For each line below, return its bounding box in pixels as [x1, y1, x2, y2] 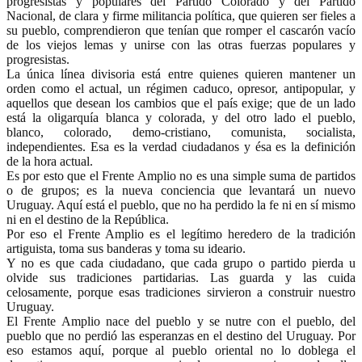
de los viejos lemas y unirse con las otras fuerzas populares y [6, 37, 356, 52]
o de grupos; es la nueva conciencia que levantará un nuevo [6, 183, 356, 197]
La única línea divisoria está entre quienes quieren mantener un [6, 66, 356, 81]
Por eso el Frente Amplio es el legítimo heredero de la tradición [6, 226, 356, 241]
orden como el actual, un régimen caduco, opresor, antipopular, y [6, 81, 356, 95]
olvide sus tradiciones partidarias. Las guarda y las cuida [6, 270, 356, 284]
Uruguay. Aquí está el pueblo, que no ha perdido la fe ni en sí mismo [6, 197, 356, 212]
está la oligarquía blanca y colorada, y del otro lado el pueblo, [6, 110, 356, 124]
